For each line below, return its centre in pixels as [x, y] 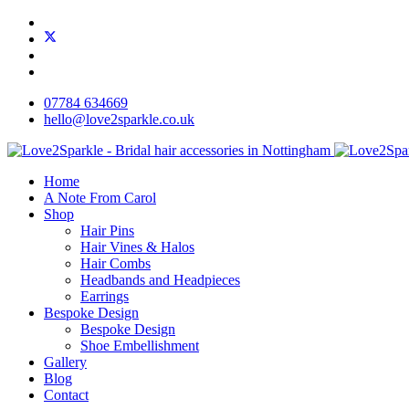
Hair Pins [107, 231]
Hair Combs [115, 263]
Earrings [105, 296]
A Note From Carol [100, 198]
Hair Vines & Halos [137, 247]
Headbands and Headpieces [160, 280]
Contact [66, 395]
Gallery [65, 362]
